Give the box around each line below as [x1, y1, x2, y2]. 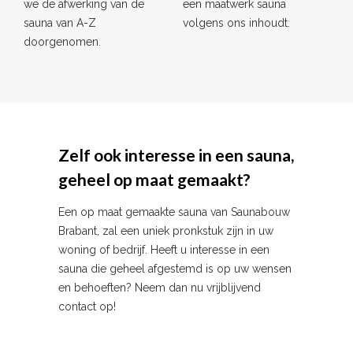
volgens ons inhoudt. [182, 16, 290, 29]
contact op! [58, 299, 116, 313]
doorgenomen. [24, 35, 101, 48]
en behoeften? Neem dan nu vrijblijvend [58, 281, 261, 294]
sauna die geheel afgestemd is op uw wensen [58, 262, 292, 275]
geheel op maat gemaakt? [58, 169, 251, 189]
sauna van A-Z [24, 16, 96, 29]
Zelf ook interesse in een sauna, [58, 144, 294, 165]
